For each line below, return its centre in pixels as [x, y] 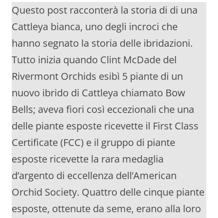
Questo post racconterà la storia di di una [105, 10]
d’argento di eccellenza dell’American [94, 175]
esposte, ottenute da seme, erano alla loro [106, 208]
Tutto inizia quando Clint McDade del [94, 59]
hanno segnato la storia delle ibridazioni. [102, 43]
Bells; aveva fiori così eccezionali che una [103, 109]
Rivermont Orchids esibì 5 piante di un [97, 76]
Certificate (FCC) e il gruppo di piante [93, 142]
